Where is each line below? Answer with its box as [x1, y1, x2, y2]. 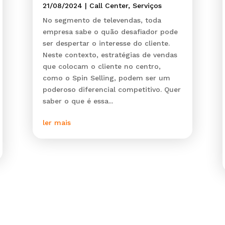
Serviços [132, 2, 162, 10]
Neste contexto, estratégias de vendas [42, 51, 177, 59]
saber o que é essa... [42, 97, 113, 105]
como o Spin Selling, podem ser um [42, 74, 170, 82]
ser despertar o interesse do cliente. [42, 39, 170, 48]
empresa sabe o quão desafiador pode [42, 28, 178, 36]
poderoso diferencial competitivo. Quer [42, 85, 181, 94]
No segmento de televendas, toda [42, 16, 161, 25]
